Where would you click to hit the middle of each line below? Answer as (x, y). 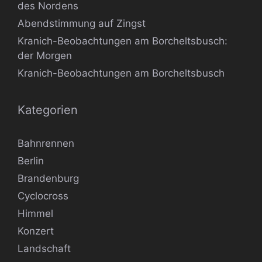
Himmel (35, 214)
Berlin (31, 161)
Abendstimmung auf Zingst (82, 24)
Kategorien (48, 110)
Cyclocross (43, 196)
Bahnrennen (46, 144)
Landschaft (44, 249)
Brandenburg (48, 179)
